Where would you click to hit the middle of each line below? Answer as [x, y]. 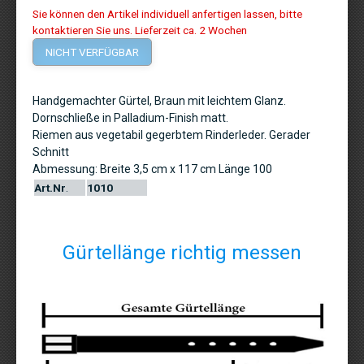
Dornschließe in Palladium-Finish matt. [130, 117]
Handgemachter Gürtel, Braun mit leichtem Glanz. [159, 100]
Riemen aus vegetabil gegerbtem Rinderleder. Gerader [171, 134]
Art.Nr [50, 187]
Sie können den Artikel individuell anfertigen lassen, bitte [167, 13]
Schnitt [51, 152]
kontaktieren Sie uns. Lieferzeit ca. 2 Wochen [140, 30]
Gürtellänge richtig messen [182, 253]
